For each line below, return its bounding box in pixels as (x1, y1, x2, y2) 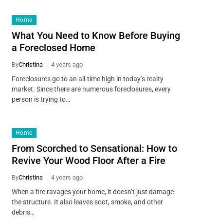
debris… (11, 208, 35, 216)
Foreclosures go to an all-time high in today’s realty (11, 74, 163, 83)
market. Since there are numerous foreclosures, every (11, 85, 171, 93)
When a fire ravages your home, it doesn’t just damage (11, 187, 174, 196)
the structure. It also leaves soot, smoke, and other (11, 198, 163, 206)
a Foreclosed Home (11, 41, 95, 54)
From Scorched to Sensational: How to (11, 142, 177, 154)
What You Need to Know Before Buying (11, 29, 180, 41)
